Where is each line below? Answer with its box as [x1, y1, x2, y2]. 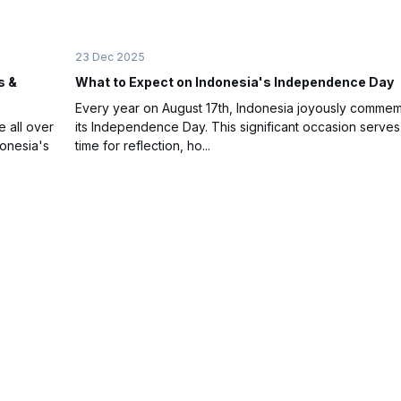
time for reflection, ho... [75, 138, 210, 154]
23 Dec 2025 [75, 50, 145, 64]
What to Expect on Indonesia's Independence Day [75, 74, 394, 90]
